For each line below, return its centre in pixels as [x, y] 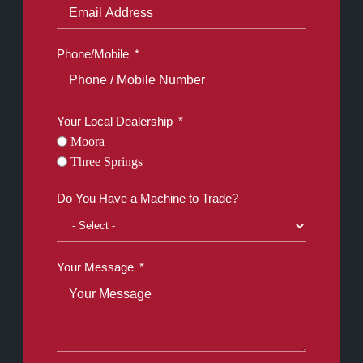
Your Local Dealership [115, 122]
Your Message [96, 267]
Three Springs [107, 162]
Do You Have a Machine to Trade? [148, 199]
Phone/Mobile [93, 54]
